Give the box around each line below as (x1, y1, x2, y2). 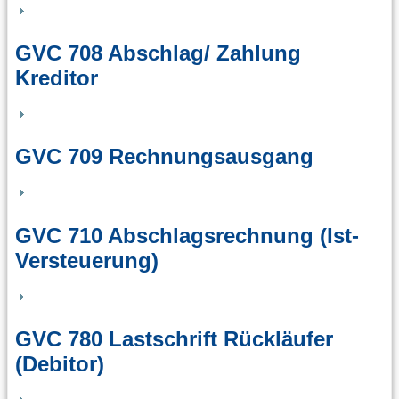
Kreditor (15, 66, 98, 91)
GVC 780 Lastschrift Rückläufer (15, 327, 333, 352)
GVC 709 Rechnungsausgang (15, 144, 313, 169)
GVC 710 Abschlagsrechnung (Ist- (15, 223, 359, 248)
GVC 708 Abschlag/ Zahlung (15, 41, 301, 66)
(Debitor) (15, 352, 104, 377)
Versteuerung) (15, 248, 159, 273)
